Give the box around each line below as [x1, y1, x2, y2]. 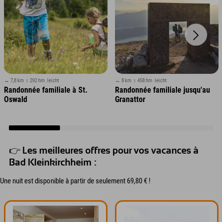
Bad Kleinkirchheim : [9, 158, 97, 168]
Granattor [114, 95, 145, 105]
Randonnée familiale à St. [3, 85, 88, 95]
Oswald [3, 95, 27, 105]
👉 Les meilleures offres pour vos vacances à [9, 146, 199, 156]
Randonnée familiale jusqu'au [114, 85, 210, 95]
